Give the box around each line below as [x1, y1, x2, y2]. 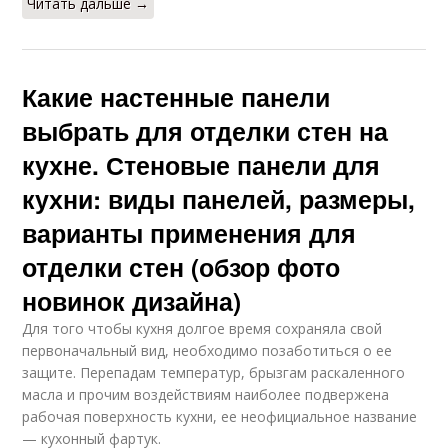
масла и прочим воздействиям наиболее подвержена [22, 385, 390, 405]
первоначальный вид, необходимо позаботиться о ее [22, 341, 393, 361]
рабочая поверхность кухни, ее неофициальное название [22, 407, 418, 427]
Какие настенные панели [22, 79, 331, 116]
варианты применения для [22, 215, 357, 252]
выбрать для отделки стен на [22, 113, 389, 150]
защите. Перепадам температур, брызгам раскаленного [22, 363, 406, 383]
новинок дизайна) [22, 283, 242, 320]
